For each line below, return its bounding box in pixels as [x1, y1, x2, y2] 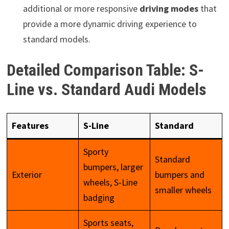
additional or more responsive [22, 2, 140, 14]
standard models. [22, 33, 90, 45]
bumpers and [154, 168, 204, 180]
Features [11, 119, 49, 131]
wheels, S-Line [83, 176, 138, 188]
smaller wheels [154, 184, 212, 196]
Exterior [11, 168, 42, 180]
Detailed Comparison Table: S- [6, 60, 204, 80]
